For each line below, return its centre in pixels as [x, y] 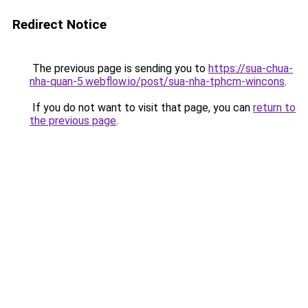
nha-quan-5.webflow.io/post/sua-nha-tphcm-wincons [157, 81]
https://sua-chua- [251, 68]
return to [274, 108]
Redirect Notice [59, 24]
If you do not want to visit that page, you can [141, 108]
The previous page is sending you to [119, 68]
